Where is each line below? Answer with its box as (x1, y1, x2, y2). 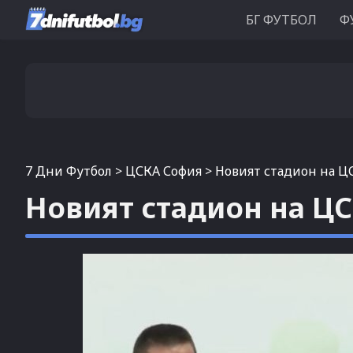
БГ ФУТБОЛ (246, 11, 317, 28)
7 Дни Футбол (25, 162, 112, 180)
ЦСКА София (125, 162, 202, 180)
